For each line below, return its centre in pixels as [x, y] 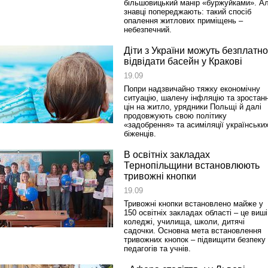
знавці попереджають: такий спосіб [188, 12]
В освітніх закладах [167, 155]
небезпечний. [148, 30]
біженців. [140, 134]
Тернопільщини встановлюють [192, 165]
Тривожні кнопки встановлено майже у [194, 204]
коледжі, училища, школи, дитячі [184, 222]
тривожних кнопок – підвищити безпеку [195, 240]
